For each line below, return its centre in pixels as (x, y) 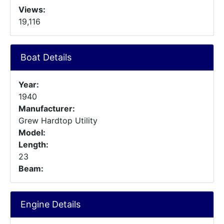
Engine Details (50, 204)
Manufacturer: (47, 108)
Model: (32, 132)
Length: (33, 144)
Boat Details (46, 57)
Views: (32, 9)
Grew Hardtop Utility (58, 120)
